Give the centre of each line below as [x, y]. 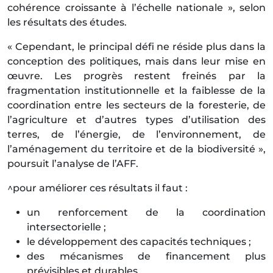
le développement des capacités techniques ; [139, 242]
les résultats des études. [67, 23]
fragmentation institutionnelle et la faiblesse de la [136, 91]
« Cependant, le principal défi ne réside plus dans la [136, 47]
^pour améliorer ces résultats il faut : [97, 188]
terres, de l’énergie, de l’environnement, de [136, 135]
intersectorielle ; [66, 227]
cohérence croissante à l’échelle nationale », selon [136, 8]
